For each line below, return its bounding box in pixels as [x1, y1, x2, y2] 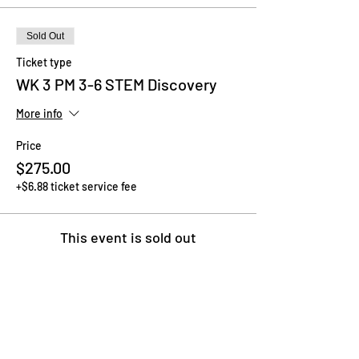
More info [16, 107, 63, 121]
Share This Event [16, 317, 136, 336]
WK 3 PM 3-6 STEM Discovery [16, 75, 217, 94]
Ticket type [16, 55, 72, 69]
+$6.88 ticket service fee [16, 179, 137, 193]
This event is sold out [60, 228, 196, 246]
